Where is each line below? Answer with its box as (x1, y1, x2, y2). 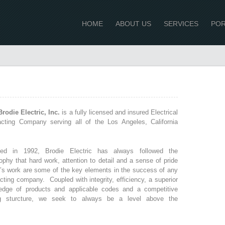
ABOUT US (116, 20, 151, 28)
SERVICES (164, 20, 198, 28)
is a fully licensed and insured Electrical (60, 108, 178, 116)
